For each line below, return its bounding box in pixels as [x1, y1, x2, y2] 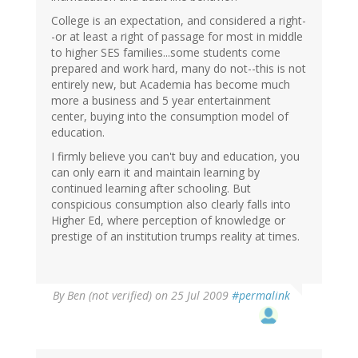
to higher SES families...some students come [51, 45, 280, 61]
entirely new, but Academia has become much [51, 77, 290, 93]
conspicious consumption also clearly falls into [51, 197, 291, 213]
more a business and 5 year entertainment [51, 93, 271, 109]
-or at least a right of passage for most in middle [51, 29, 303, 45]
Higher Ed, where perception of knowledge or [51, 213, 285, 229]
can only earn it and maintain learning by [51, 165, 260, 181]
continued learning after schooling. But [51, 181, 251, 197]
